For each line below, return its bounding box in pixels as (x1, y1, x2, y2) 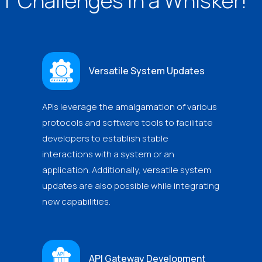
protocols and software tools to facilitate (42, 116, 213, 129)
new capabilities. (42, 195, 111, 208)
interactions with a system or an (42, 147, 174, 160)
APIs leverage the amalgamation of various (42, 100, 217, 113)
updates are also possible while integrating (42, 179, 219, 192)
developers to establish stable (42, 132, 168, 144)
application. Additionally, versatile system (42, 163, 211, 176)
